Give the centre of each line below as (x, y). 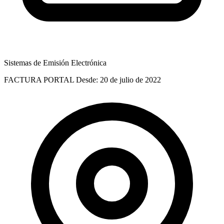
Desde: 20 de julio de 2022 (118, 79)
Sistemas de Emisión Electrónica (55, 62)
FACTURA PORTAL (39, 79)
